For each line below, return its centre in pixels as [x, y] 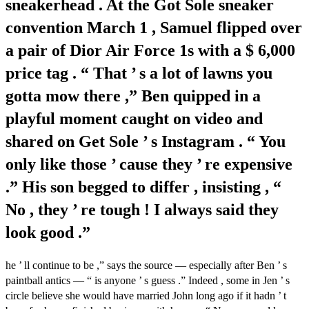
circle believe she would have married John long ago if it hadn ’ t [146, 295]
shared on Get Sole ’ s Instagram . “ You [146, 141]
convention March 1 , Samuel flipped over [154, 27]
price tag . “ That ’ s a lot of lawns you [139, 73]
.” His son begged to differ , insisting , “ [143, 187]
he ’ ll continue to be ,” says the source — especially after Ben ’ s [146, 265]
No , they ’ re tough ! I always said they [142, 209]
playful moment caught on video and [134, 118]
